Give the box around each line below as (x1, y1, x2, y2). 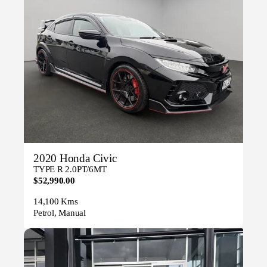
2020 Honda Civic (33, 152, 117, 165)
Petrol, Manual (33, 208, 86, 218)
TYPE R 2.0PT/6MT (33, 164, 107, 175)
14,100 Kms (33, 197, 78, 207)
